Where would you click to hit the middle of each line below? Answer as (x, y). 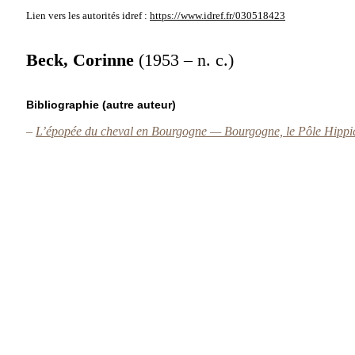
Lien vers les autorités (73, 16)
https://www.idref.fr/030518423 (218, 16)
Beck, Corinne (82, 60)
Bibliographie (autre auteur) (101, 105)
